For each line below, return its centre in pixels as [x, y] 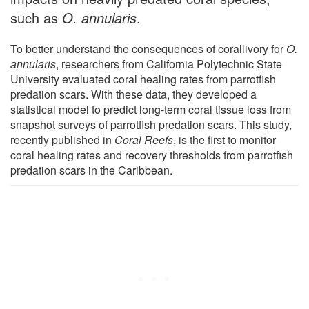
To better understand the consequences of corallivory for [148, 48]
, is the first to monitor [225, 139]
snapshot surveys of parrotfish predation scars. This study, [151, 124]
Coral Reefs [144, 139]
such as [36, 17]
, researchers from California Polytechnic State [169, 63]
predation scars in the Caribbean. [91, 170]
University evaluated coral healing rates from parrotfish [143, 79]
